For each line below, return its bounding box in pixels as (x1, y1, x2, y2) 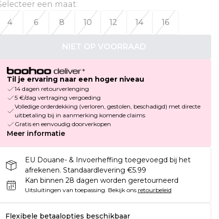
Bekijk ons (108, 186, 136, 194)
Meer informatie (6, 129, 65, 138)
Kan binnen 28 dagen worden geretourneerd (24, 176, 178, 185)
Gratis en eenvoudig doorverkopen (14, 120, 111, 128)
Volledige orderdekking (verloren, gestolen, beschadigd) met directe (14, 103, 200, 110)
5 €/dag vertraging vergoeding (14, 94, 101, 102)
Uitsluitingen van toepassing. (24, 186, 107, 194)
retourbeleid (137, 186, 172, 194)
